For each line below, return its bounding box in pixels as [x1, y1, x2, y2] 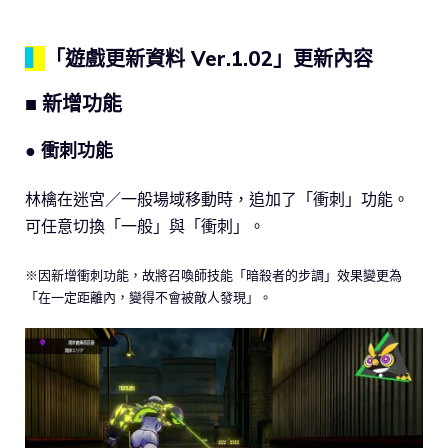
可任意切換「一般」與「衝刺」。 [25, 216, 265, 237]
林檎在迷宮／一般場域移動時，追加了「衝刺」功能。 [25, 189, 409, 210]
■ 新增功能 [25, 91, 122, 117]
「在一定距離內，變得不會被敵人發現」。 [25, 289, 272, 306]
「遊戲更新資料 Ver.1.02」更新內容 [45, 46, 373, 72]
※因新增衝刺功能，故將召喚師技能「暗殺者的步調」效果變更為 [25, 267, 402, 284]
